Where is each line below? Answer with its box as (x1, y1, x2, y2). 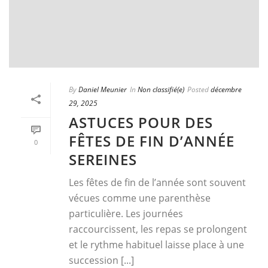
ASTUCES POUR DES (69, 112, 213, 133)
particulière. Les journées (69, 207, 183, 221)
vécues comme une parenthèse (69, 191, 211, 205)
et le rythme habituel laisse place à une (69, 238, 244, 252)
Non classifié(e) (138, 84, 184, 95)
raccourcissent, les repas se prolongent (69, 223, 247, 236)
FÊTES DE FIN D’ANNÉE (69, 131, 234, 151)
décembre (211, 84, 242, 95)
